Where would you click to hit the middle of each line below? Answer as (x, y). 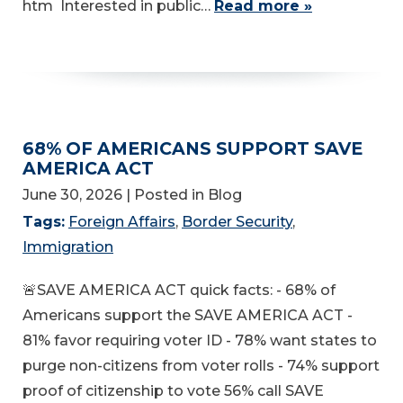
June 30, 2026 (72, 194)
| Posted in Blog (184, 194)
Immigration (68, 246)
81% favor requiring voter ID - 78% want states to (200, 340)
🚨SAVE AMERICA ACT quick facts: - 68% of (179, 290)
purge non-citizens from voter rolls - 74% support (201, 365)
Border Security (237, 221)
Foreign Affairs (122, 221)
